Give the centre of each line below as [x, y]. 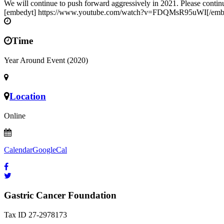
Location [28, 96]
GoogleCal [50, 150]
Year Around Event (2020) [46, 60]
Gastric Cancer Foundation [60, 195]
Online [15, 116]
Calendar [18, 150]
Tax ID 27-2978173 [35, 214]
